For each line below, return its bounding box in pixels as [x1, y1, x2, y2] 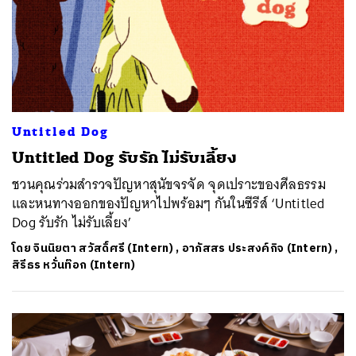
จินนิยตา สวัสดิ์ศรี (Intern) [33, 239, 173, 257]
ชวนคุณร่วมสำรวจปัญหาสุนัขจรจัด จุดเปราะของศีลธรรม [12, 172, 326, 196]
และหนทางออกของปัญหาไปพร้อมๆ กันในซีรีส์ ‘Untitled [12, 192, 324, 215]
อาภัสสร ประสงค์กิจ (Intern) [181, 239, 332, 257]
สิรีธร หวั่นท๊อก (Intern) [12, 256, 135, 274]
